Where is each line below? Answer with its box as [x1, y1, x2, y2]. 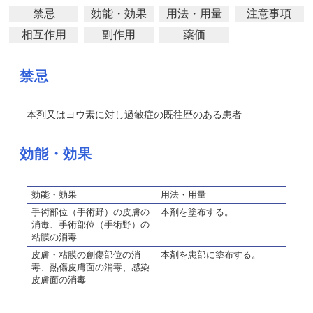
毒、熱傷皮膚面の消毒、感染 [31, 262, 150, 272]
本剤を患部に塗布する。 [161, 249, 261, 260]
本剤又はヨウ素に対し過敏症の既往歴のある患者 [27, 109, 242, 120]
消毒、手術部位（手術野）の [31, 219, 150, 230]
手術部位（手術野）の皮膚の [31, 207, 150, 217]
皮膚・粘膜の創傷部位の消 [31, 249, 140, 260]
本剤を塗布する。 [161, 207, 233, 217]
